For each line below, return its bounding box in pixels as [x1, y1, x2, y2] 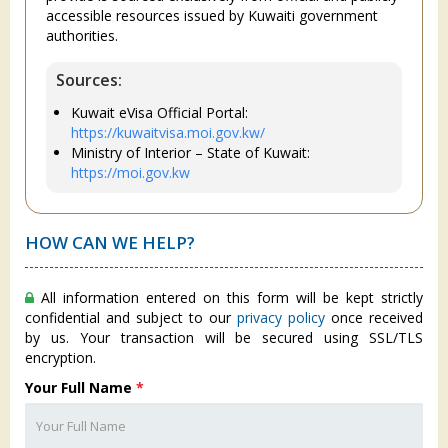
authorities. [46, 26, 118, 45]
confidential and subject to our [25, 308, 237, 327]
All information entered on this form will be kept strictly [34, 288, 423, 307]
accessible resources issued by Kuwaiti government [46, 6, 378, 25]
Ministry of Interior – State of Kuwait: [71, 143, 310, 162]
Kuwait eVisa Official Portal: [71, 103, 248, 122]
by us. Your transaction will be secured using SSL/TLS [25, 328, 423, 347]
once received [325, 308, 423, 327]
